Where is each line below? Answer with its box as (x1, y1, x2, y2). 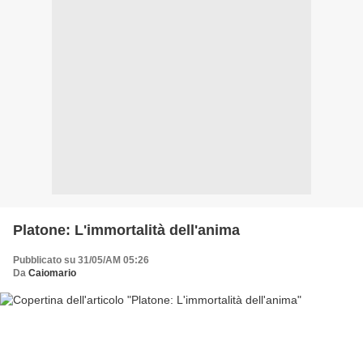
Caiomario (28, 267, 76, 280)
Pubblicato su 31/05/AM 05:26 (13, 254, 149, 267)
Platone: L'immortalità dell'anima (13, 222, 240, 239)
